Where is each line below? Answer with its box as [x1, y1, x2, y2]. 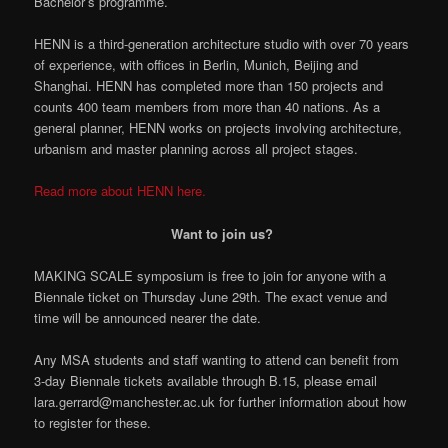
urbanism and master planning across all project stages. [34, 139, 359, 159]
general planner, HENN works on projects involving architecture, [34, 118, 403, 138]
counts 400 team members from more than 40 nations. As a [34, 97, 381, 117]
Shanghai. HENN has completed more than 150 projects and [34, 76, 384, 96]
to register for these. [34, 412, 156, 432]
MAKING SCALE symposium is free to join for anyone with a [34, 265, 387, 285]
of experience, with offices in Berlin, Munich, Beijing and [34, 55, 359, 75]
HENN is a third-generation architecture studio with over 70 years [34, 34, 410, 54]
